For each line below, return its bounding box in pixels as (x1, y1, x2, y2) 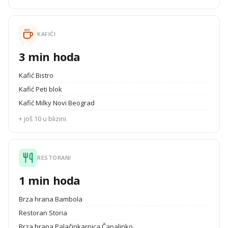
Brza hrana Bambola (19, 194, 82, 204)
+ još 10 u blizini (19, 114, 66, 123)
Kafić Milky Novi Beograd (19, 98, 95, 107)
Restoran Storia (19, 208, 67, 217)
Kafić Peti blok (19, 84, 62, 94)
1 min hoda (19, 173, 80, 188)
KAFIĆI (37, 30, 55, 38)
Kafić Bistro (19, 71, 53, 80)
